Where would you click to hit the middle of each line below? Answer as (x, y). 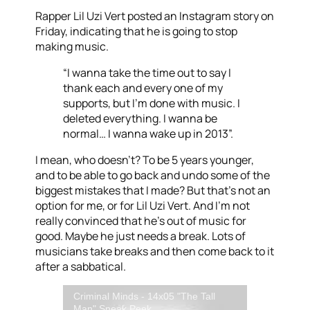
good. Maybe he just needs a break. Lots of (141, 236)
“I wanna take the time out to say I (147, 73)
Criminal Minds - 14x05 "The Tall (145, 297)
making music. (72, 47)
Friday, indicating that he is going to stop (137, 31)
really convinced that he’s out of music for (141, 221)
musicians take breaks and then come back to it (155, 252)
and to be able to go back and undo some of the (153, 175)
